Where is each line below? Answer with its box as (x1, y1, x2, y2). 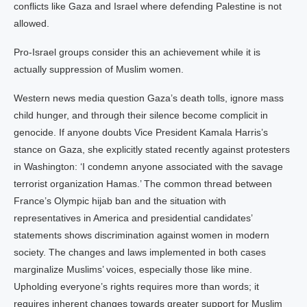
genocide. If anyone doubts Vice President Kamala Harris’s (14, 127, 268, 138)
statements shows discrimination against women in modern (14, 230, 269, 241)
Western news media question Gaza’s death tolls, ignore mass (14, 93, 284, 103)
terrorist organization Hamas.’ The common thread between (14, 178, 272, 189)
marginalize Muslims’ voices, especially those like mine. (14, 264, 252, 275)
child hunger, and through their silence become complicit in (14, 110, 268, 121)
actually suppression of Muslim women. (14, 64, 184, 75)
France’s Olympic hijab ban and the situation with (14, 195, 226, 206)
